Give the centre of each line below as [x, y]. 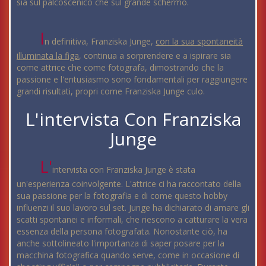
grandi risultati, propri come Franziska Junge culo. [111, 91]
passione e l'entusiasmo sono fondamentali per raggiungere [132, 79]
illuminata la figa [48, 55]
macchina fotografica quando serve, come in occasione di [128, 255]
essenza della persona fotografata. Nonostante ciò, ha [122, 231]
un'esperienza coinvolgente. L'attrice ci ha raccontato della [129, 183]
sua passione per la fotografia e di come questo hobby [122, 195]
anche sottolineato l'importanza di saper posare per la [121, 243]
